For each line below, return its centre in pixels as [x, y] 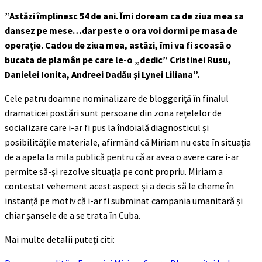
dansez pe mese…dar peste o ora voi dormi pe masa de [121, 30]
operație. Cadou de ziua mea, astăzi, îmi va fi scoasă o [118, 45]
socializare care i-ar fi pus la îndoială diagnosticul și [107, 127]
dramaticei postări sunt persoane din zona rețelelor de [113, 113]
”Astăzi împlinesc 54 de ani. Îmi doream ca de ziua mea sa [124, 16]
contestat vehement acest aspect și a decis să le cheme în [119, 186]
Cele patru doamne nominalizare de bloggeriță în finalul [117, 98]
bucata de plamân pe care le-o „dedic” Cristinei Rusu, [118, 60]
